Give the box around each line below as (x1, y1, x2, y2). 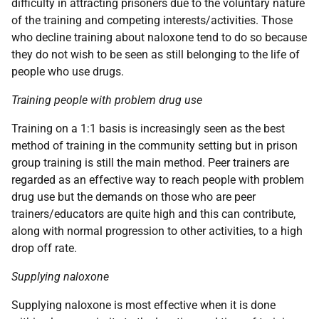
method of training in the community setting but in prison (11, 139, 298, 152)
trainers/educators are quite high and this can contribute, (11, 207, 296, 221)
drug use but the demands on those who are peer (11, 190, 256, 204)
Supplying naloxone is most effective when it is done (11, 298, 276, 312)
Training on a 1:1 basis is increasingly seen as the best (11, 122, 285, 135)
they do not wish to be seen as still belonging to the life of (11, 48, 300, 61)
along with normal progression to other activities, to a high (11, 224, 303, 238)
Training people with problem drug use (11, 93, 202, 107)
